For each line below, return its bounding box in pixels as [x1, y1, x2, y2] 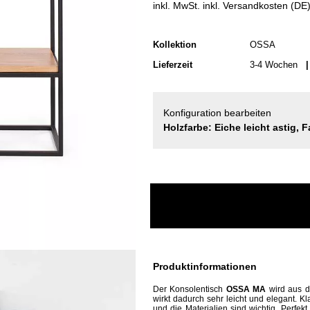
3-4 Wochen [250, 60, 300, 70]
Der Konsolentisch [153, 284, 226, 294]
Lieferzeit [153, 60, 192, 70]
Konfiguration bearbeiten [163, 107, 271, 118]
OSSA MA [226, 284, 269, 294]
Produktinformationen [153, 261, 257, 272]
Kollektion [153, 39, 197, 50]
